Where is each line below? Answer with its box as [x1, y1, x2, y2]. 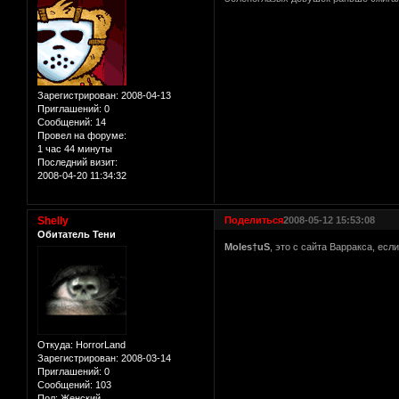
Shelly [37, 215, 69, 228]
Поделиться [224, 215, 284, 226]
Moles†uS [224, 240, 271, 252]
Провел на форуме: [37, 130, 126, 142]
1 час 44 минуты [37, 143, 112, 155]
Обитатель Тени [37, 229, 116, 240]
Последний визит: [37, 157, 118, 168]
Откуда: [37, 338, 73, 350]
